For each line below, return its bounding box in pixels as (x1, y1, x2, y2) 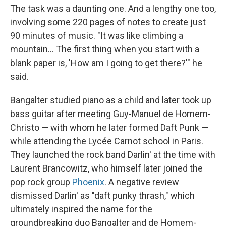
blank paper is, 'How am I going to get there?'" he (10, 57, 202, 68)
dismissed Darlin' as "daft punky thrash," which (10, 190, 195, 201)
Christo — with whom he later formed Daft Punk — (10, 122, 208, 133)
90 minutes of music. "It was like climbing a (10, 30, 183, 41)
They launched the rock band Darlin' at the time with (10, 149, 215, 160)
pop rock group (10, 176, 72, 187)
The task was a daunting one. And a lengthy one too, (10, 3, 216, 14)
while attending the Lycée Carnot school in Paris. (10, 135, 203, 146)
